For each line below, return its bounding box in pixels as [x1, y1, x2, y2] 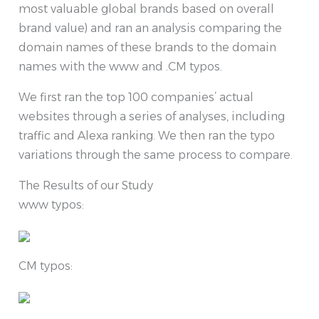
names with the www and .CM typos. [19, 60, 222, 74]
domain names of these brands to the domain [19, 41, 276, 55]
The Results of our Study [19, 179, 153, 193]
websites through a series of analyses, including [19, 110, 285, 124]
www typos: [19, 198, 84, 212]
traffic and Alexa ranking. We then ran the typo [19, 129, 275, 143]
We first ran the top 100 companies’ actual [19, 90, 253, 105]
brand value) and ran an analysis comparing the [19, 21, 282, 36]
